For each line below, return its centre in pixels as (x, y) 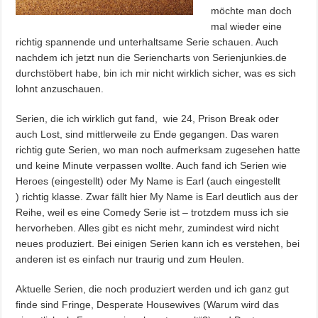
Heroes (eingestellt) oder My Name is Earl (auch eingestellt (150, 181)
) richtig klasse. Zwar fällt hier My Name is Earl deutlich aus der (157, 197)
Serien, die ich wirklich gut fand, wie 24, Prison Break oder (148, 119)
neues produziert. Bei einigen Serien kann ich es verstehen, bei (158, 243)
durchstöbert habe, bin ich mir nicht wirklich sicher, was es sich (156, 73)
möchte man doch (252, 11)
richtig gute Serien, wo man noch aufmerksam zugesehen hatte (158, 150)
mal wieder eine (247, 26)
